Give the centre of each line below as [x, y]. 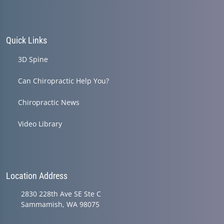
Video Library [40, 124]
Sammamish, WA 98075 [60, 204]
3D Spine [33, 59]
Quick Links [26, 40]
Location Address [37, 176]
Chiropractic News [49, 102]
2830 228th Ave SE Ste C [61, 194]
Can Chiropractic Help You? [63, 81]
